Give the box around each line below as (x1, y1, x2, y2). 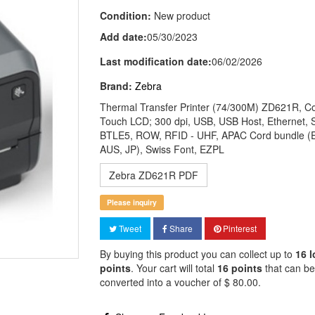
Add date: (99, 30, 147, 44)
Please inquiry (106, 197, 157, 207)
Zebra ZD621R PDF (108, 168, 198, 182)
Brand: (99, 79, 132, 93)
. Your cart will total (130, 261, 217, 275)
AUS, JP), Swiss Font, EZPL (99, 142, 224, 156)
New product (153, 8, 210, 22)
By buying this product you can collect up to (99, 247, 295, 261)
